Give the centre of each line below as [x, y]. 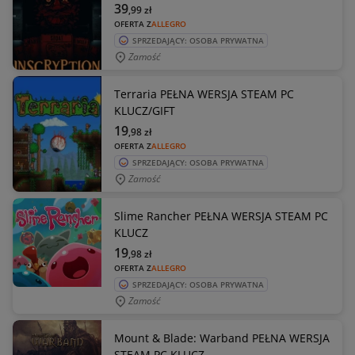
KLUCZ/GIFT [145, 111]
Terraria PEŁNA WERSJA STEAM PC [204, 94]
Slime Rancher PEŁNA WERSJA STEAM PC [221, 216]
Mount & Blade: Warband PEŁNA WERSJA [222, 338]
